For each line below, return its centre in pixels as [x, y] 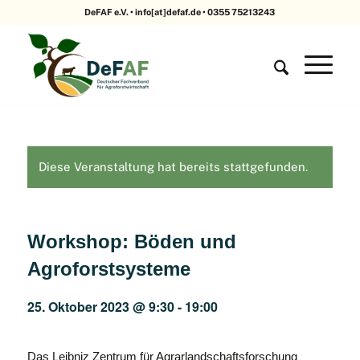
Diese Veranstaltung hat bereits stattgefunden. [173, 167]
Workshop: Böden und [131, 241]
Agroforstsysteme [108, 269]
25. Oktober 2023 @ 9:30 [100, 307]
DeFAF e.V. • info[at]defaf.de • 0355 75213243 [180, 12]
